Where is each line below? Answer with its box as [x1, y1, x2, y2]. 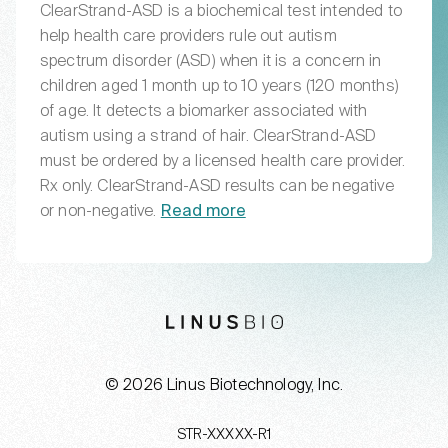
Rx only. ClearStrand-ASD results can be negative [40, 178, 394, 195]
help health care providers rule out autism [40, 28, 337, 45]
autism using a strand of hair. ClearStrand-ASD [40, 128, 377, 145]
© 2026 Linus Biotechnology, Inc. [104, 377, 344, 394]
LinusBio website [281, 313, 403, 330]
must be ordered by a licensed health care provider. [40, 153, 406, 170]
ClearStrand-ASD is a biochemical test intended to [40, 3, 402, 20]
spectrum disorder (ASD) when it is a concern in [40, 53, 382, 70]
